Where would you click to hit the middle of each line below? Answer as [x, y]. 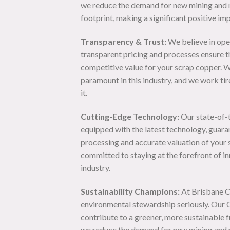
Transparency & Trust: [123, 42]
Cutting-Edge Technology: [130, 116]
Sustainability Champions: [130, 191]
